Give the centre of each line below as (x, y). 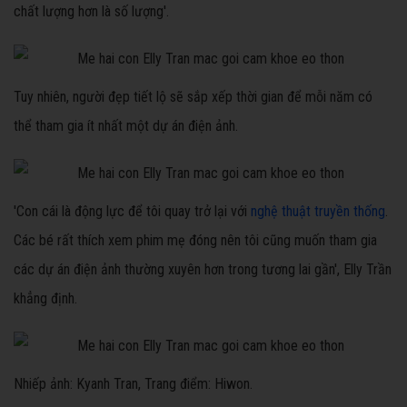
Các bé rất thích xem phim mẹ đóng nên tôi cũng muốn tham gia (195, 241)
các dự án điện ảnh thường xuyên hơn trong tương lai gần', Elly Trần (203, 270)
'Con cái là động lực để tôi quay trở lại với (132, 212)
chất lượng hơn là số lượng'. (91, 12)
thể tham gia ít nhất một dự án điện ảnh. (126, 126)
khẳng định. (45, 299)
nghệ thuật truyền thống (318, 212)
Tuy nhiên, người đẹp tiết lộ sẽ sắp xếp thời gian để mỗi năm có (193, 97)
